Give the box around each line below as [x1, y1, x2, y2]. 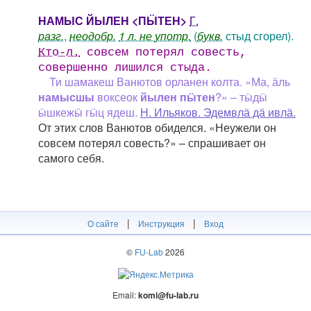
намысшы [38, 89, 94, 105]
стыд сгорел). [223, 28, 294, 44]
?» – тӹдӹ [215, 89, 267, 105]
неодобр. [69, 28, 116, 44]
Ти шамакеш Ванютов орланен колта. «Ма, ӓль [49, 74, 290, 90]
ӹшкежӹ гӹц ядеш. [38, 104, 137, 120]
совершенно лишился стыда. [38, 61, 212, 74]
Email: [112, 288, 138, 301]
